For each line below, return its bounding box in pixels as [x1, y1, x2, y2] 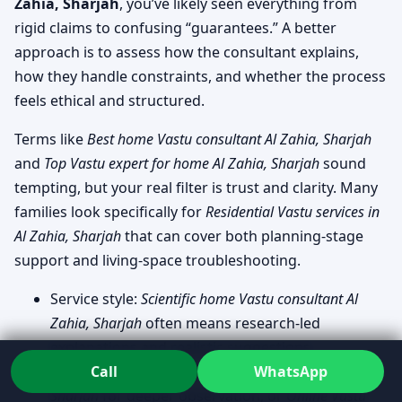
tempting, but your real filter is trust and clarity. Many [14, 177, 378, 197]
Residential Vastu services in [205, 201, 380, 222]
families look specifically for [14, 201, 205, 222]
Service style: [50, 288, 141, 309]
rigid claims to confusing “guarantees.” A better [14, 17, 336, 38]
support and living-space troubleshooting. [14, 249, 301, 270]
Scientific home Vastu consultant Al [141, 288, 358, 309]
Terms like [14, 128, 87, 149]
